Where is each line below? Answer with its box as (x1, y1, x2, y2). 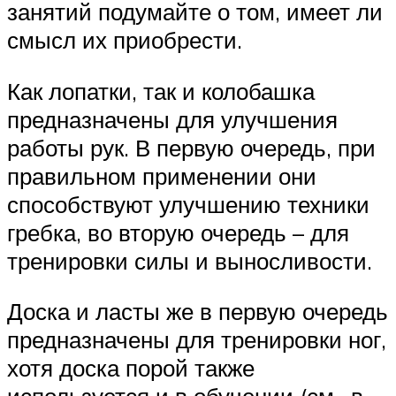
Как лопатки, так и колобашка (7, 76, 315, 105)
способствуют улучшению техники (7, 189, 369, 218)
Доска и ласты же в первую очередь (7, 297, 388, 326)
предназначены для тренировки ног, (7, 325, 386, 354)
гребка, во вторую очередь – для (7, 217, 349, 247)
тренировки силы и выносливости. (7, 246, 372, 275)
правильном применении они (7, 161, 316, 190)
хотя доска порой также (7, 354, 255, 383)
